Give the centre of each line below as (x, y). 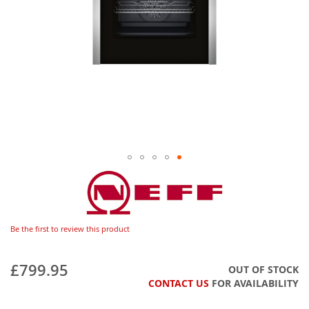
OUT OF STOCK (263, 269)
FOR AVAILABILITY (254, 283)
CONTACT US (179, 283)
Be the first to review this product (70, 229)
